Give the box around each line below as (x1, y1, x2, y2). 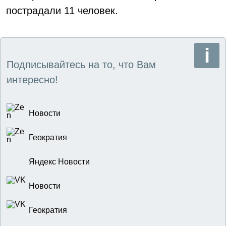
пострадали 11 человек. (6, 5, 118, 16)
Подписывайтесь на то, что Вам (7, 59, 156, 70)
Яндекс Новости (29, 157, 90, 166)
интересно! (7, 74, 58, 85)
